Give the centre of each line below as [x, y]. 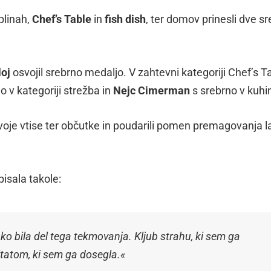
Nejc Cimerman [152, 90]
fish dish [125, 19]
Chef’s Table [62, 19]
